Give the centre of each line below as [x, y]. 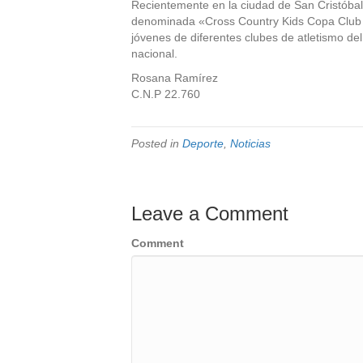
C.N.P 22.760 [166, 94]
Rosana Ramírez [175, 78]
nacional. [154, 53]
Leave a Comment [210, 214]
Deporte [203, 143]
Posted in [157, 143]
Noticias [250, 143]
